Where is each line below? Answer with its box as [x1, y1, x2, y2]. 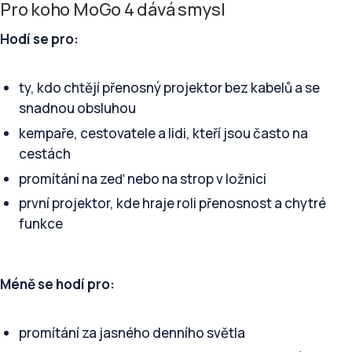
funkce [18, 214, 63, 233]
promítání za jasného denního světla [18, 323, 245, 342]
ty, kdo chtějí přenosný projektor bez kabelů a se [18, 78, 320, 97]
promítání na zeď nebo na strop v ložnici [18, 169, 266, 188]
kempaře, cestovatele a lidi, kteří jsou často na [18, 123, 308, 142]
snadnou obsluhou [18, 98, 136, 117]
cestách [18, 144, 71, 163]
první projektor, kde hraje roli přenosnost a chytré [18, 194, 326, 213]
